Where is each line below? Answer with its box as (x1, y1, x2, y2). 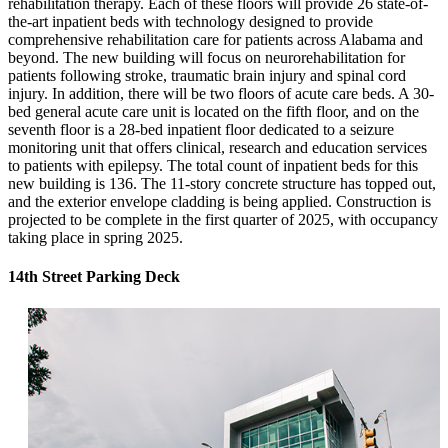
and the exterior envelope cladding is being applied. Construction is (8, 193, 431, 211)
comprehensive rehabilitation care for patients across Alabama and (8, 31, 423, 49)
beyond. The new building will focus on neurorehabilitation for (8, 49, 405, 67)
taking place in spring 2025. (8, 229, 183, 247)
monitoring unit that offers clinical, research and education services (8, 139, 427, 157)
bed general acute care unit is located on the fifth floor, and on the (8, 103, 419, 121)
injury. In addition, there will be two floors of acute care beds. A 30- (8, 85, 434, 103)
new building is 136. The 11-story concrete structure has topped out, (8, 175, 436, 193)
